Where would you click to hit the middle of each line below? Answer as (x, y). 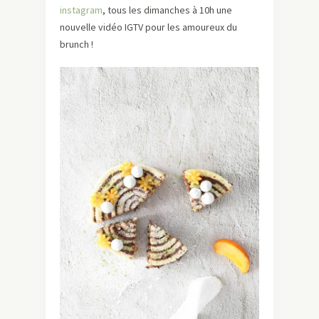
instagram (81, 10)
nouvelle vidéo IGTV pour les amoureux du (148, 27)
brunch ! (77, 45)
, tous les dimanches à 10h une (167, 10)
